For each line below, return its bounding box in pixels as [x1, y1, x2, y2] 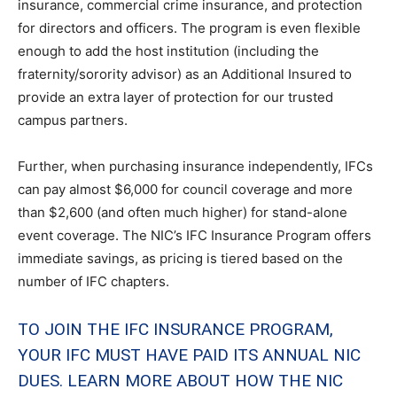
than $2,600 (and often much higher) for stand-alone [18, 204, 347, 221]
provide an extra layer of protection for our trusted [18, 89, 333, 105]
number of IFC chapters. [18, 273, 169, 290]
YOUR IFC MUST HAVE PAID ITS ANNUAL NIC [18, 345, 361, 365]
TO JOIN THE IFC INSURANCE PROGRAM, [18, 319, 333, 339]
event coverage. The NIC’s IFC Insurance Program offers [18, 227, 371, 244]
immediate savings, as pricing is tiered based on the [18, 250, 343, 267]
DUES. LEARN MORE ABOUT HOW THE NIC [18, 370, 343, 391]
